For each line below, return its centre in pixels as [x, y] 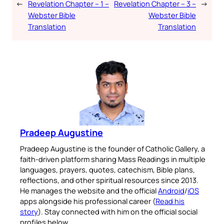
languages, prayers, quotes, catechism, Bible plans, [107, 169]
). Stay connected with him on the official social [118, 211]
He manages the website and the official [89, 190]
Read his [170, 201]
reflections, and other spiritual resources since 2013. [109, 180]
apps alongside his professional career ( [88, 201]
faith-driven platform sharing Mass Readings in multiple [113, 159]
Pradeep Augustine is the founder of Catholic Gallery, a [112, 148]
